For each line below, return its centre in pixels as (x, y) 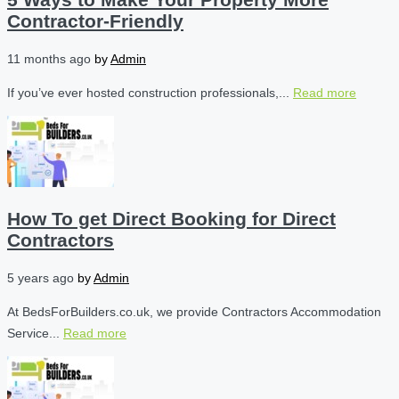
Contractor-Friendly (95, 21)
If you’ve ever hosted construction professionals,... (150, 92)
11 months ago (51, 58)
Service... (35, 333)
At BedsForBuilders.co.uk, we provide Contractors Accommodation (194, 311)
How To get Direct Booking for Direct (171, 219)
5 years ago (42, 277)
